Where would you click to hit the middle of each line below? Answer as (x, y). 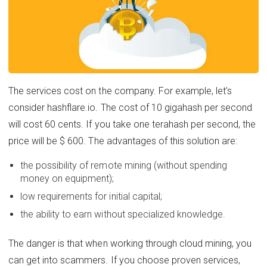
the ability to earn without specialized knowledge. (123, 215)
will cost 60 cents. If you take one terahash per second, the (132, 125)
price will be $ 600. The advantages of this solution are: (123, 141)
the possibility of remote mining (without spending (124, 166)
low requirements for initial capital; (91, 197)
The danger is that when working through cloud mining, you (130, 244)
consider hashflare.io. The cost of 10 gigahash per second (131, 108)
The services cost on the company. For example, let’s (120, 91)
